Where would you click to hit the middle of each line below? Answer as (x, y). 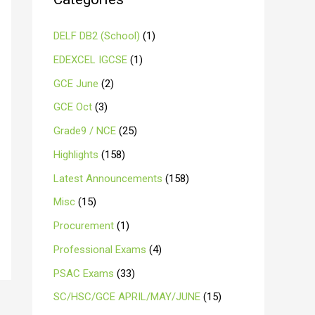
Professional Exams (100, 249)
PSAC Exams (84, 273)
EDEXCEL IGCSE (90, 59)
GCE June (76, 83)
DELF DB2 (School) (97, 36)
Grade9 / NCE (85, 131)
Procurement (84, 226)
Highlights (76, 154)
